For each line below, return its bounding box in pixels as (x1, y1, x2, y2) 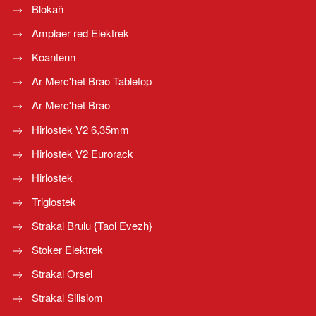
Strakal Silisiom (32, 289, 103, 305)
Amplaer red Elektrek (32, 25, 129, 41)
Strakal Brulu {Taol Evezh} (32, 217, 152, 233)
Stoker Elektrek (32, 241, 103, 257)
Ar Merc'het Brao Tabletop (32, 73, 152, 89)
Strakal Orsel (32, 265, 92, 281)
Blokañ (32, 1, 63, 17)
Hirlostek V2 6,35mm (32, 121, 129, 137)
